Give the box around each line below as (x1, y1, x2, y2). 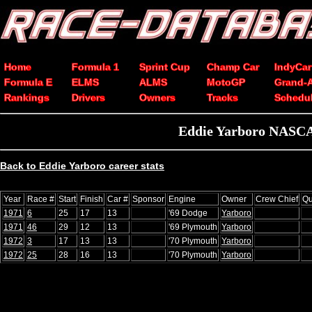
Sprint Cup (139, 61, 190, 72)
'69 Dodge (169, 208, 208, 218)
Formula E (4, 77, 52, 88)
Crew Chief (256, 194, 298, 204)
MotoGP (207, 77, 245, 88)
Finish (80, 194, 103, 204)
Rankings (4, 92, 49, 103)
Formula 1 (72, 61, 119, 72)
